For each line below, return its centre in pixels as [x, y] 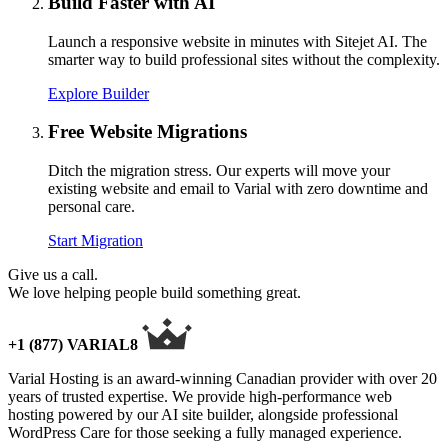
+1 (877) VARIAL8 [73, 345]
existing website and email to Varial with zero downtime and [238, 189]
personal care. [91, 207]
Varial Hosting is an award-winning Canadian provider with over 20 [222, 379]
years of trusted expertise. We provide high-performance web [200, 397]
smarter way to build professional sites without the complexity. [244, 59]
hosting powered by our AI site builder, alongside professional [203, 415]
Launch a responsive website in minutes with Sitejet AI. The [237, 41]
